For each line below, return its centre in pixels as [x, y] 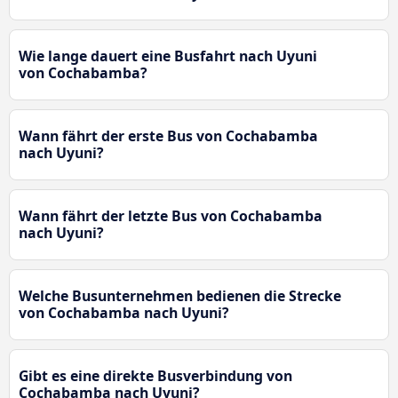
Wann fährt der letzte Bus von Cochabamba [171, 216]
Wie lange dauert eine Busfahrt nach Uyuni [168, 56]
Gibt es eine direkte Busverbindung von [155, 376]
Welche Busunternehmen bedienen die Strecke [180, 296]
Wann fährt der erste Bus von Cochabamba [168, 136]
